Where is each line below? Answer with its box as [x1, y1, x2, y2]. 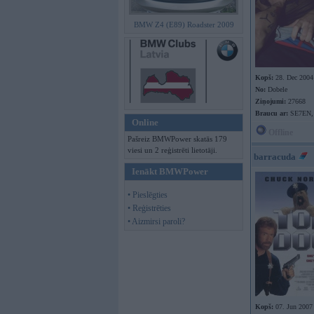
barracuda [254, 151, 296, 162]
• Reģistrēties [128, 203, 171, 213]
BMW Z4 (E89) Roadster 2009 [133, 20, 234, 29]
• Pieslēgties [128, 190, 168, 200]
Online [132, 117, 158, 128]
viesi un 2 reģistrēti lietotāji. [128, 146, 217, 154]
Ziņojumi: [255, 97, 286, 105]
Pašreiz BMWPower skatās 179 [128, 135, 227, 143]
